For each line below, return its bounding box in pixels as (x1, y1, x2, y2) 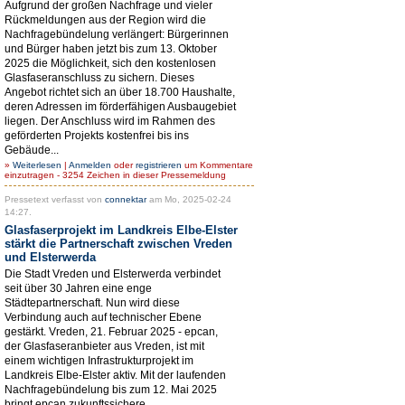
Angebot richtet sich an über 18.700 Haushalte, (5, 85, 235, 99)
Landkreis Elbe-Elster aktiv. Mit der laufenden (5, 368, 226, 381)
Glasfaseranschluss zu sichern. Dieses (5, 71, 194, 84)
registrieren (136, 159, 182, 170)
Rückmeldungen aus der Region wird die (5, 13, 206, 26)
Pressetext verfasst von (5, 193, 105, 204)
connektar (105, 193, 146, 204)
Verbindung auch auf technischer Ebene (5, 310, 202, 324)
